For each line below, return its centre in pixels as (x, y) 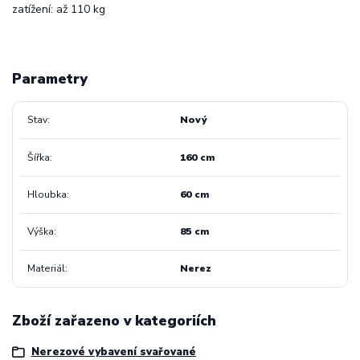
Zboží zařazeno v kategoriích (114, 321)
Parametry (50, 78)
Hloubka (47, 194)
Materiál (46, 269)
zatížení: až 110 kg (59, 10)
